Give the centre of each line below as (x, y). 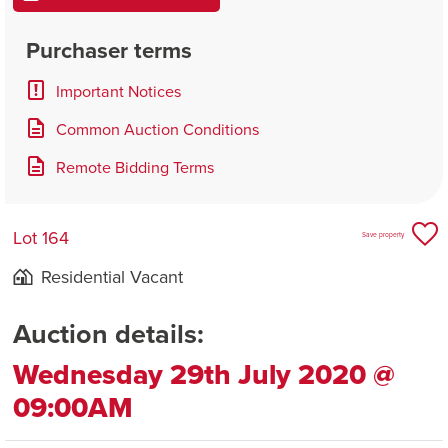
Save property (383, 234)
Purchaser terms (108, 49)
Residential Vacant (112, 277)
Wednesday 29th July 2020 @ (204, 375)
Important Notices (118, 90)
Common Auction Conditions (157, 128)
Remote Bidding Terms (135, 166)
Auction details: (108, 334)
